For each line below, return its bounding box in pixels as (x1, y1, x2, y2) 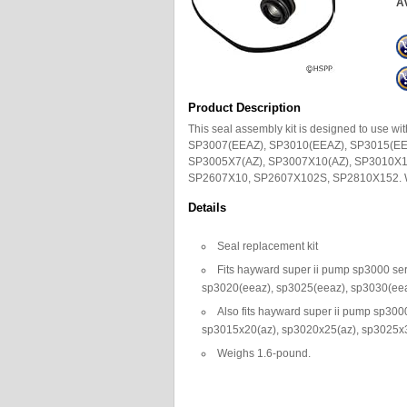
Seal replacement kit (217, 240, 318, 253)
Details (188, 201, 226, 214)
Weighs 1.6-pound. (217, 347, 311, 360)
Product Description (188, 101, 301, 114)
